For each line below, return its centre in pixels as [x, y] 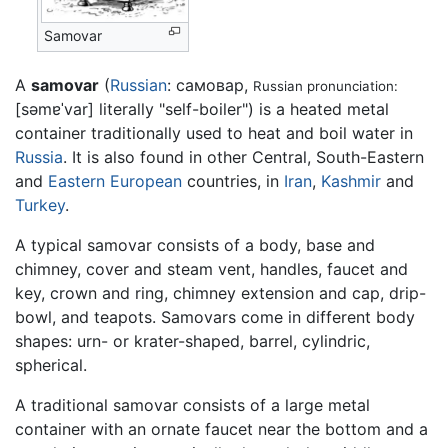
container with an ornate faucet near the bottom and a [221, 428]
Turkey [40, 204]
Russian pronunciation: [325, 85]
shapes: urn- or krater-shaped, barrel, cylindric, [192, 340]
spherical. [51, 364]
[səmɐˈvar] [54, 108]
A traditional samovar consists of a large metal [192, 404]
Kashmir [351, 180]
